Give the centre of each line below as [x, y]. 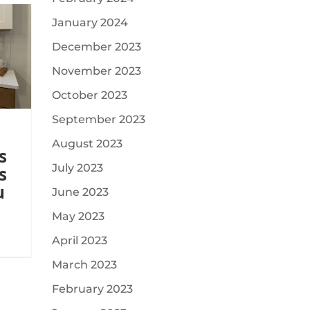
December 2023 [96, 47]
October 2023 [89, 95]
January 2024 [90, 22]
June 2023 [80, 192]
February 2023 [92, 289]
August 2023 [87, 144]
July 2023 [77, 168]
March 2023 [84, 265]
